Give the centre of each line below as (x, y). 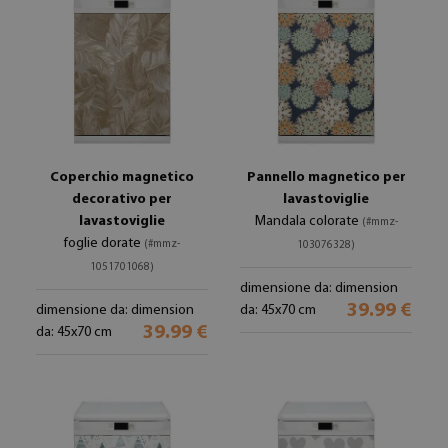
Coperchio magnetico (122, 177)
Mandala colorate (308, 221)
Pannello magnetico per (326, 177)
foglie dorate (104, 243)
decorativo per (122, 199)
